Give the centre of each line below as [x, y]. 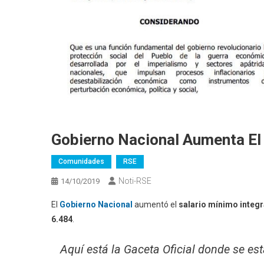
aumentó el [156, 205]
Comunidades [81, 162]
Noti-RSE [135, 181]
